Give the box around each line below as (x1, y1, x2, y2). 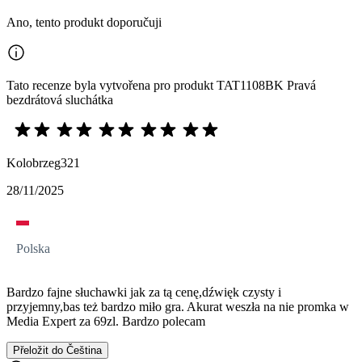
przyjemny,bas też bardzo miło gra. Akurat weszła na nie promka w (6, 300, 349, 314)
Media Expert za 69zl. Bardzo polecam (6, 314, 205, 329)
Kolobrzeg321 (6, 156, 80, 170)
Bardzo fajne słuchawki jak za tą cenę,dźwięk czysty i (6, 285, 281, 300)
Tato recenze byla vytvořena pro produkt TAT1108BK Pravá (6, 78, 316, 93)
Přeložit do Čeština (13, 344, 102, 357)
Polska (16, 242, 50, 256)
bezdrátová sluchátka (6, 93, 113, 107)
